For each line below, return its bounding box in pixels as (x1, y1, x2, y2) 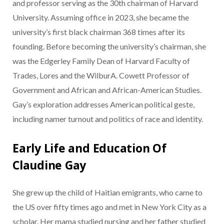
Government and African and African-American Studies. (12, 84, 201, 94)
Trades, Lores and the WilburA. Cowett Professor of (12, 70, 189, 80)
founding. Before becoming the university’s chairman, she (12, 41, 206, 51)
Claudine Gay (12, 157, 86, 173)
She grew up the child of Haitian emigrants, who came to (12, 187, 202, 197)
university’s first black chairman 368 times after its (12, 26, 185, 36)
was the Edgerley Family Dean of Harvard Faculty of (12, 55, 190, 65)
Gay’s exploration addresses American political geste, (12, 99, 194, 109)
